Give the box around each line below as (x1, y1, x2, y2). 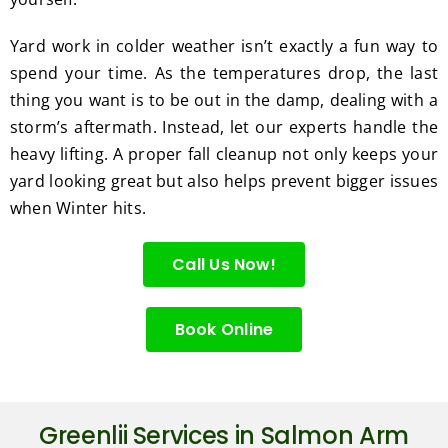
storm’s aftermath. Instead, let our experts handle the (9, 116, 439, 139)
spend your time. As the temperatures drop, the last (9, 62, 439, 85)
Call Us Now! (172, 253, 276, 277)
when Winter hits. (9, 197, 147, 220)
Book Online (174, 318, 274, 342)
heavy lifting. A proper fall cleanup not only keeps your (9, 143, 439, 166)
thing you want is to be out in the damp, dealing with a (9, 89, 439, 112)
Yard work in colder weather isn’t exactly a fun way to (9, 35, 439, 58)
